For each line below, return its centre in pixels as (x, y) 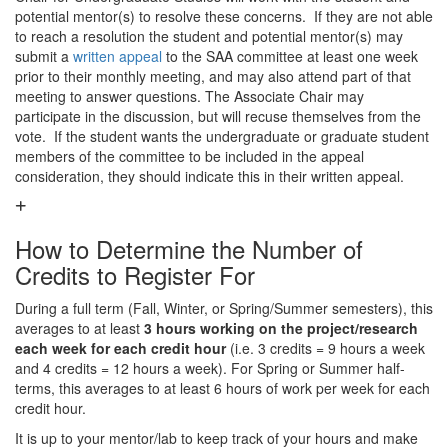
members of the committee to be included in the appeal (189, 156)
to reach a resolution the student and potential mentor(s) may (209, 36)
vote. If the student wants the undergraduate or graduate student (222, 136)
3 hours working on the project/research (281, 328)
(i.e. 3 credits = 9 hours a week (327, 348)
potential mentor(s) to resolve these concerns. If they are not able (224, 16)
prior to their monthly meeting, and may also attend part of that (213, 76)
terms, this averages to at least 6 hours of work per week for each (222, 388)
